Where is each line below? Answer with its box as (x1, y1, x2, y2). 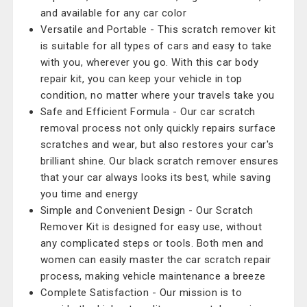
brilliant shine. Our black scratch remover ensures (40, 155, 279, 167)
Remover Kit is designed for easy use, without (40, 221, 262, 233)
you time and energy (40, 188, 138, 200)
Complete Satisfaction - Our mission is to (40, 286, 243, 299)
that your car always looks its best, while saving (40, 171, 271, 184)
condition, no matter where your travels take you (40, 89, 275, 101)
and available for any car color (40, 7, 187, 19)
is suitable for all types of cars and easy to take (40, 40, 272, 52)
